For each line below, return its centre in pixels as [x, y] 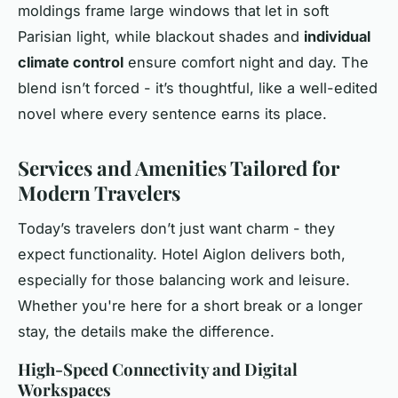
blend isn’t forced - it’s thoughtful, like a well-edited [198, 88]
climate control [71, 62]
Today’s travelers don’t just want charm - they [176, 229]
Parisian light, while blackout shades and [161, 36]
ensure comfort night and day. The [246, 62]
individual [337, 36]
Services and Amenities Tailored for [179, 167]
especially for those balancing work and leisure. [184, 280]
